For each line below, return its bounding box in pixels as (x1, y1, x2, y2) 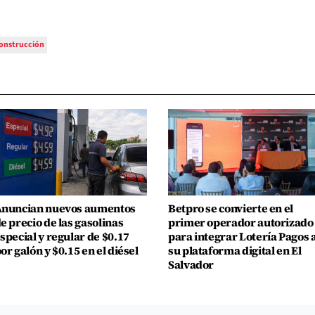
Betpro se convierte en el (168, 200, 293, 216)
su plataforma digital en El (168, 243, 302, 258)
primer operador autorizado (168, 214, 314, 230)
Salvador (168, 257, 214, 272)
